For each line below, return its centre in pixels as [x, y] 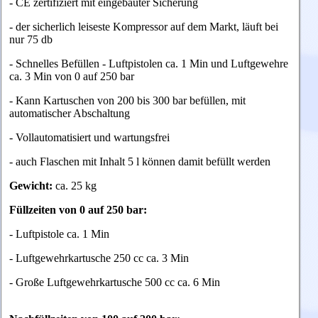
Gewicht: [32, 185]
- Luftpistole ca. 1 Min [59, 234]
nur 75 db [31, 39]
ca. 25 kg [76, 185]
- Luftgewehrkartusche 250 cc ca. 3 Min [99, 258]
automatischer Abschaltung [70, 113]
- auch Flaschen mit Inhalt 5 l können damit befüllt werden [140, 161]
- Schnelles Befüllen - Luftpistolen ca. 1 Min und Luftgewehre [149, 63]
